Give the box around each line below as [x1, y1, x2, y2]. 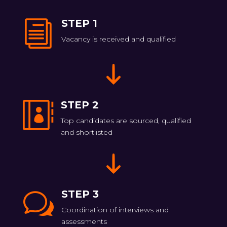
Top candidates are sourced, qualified [60, 116, 191, 125]
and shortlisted [60, 127, 112, 137]
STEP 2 [60, 98, 99, 111]
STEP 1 [61, 17, 97, 30]
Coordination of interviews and [61, 205, 169, 215]
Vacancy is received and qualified [61, 34, 176, 44]
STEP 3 [61, 188, 99, 201]
